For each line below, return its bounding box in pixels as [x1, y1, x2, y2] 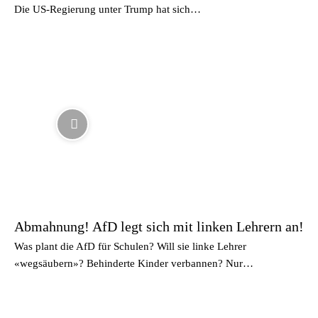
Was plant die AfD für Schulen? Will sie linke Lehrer [14, 241, 246, 252]
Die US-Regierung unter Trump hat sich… [14, 3, 201, 15]
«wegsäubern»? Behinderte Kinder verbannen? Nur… [14, 258, 253, 269]
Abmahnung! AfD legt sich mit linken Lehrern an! [14, 219, 304, 234]
